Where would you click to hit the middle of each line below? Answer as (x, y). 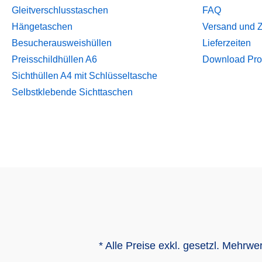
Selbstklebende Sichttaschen (72, 92)
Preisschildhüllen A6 (54, 59)
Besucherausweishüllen (62, 43)
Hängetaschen (42, 27)
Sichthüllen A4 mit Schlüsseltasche (85, 76)
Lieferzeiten (227, 43)
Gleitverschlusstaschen (60, 10)
